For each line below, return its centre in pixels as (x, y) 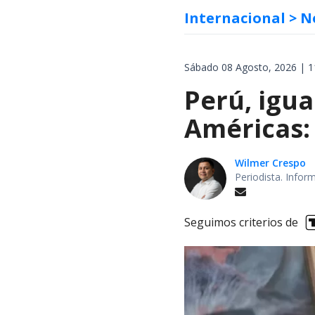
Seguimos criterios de (241, 223)
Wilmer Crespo (270, 162)
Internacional (235, 18)
